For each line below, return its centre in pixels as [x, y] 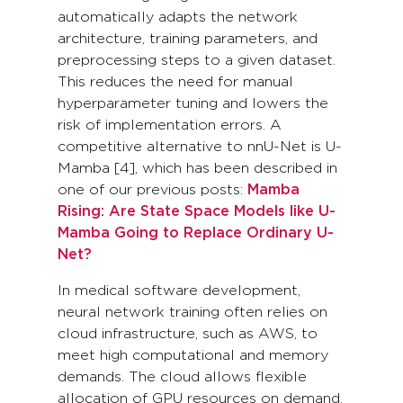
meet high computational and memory [193, 355]
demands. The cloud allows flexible [182, 376]
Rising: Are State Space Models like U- [197, 211]
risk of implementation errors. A [170, 125]
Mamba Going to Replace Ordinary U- [196, 233]
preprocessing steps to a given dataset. [197, 60]
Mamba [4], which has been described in [197, 168]
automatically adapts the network [178, 17]
